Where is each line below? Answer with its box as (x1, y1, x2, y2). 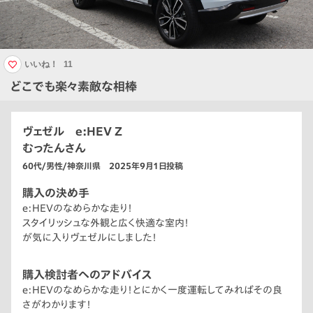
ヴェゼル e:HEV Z (22, 126, 122, 138)
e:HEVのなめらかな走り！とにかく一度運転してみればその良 (22, 285, 282, 296)
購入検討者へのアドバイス (22, 269, 152, 281)
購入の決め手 (22, 187, 89, 199)
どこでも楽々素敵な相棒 (10, 80, 137, 93)
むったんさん (22, 143, 86, 154)
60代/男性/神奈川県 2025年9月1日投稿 (22, 161, 183, 170)
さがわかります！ (22, 300, 92, 310)
